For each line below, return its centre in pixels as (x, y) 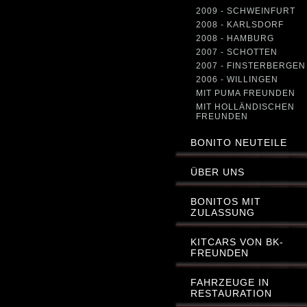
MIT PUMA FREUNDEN (246, 93)
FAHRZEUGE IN (230, 282)
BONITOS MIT (226, 201)
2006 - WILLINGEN (237, 79)
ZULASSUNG (223, 212)
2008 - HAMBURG (235, 38)
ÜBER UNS (218, 172)
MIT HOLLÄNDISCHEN (245, 107)
